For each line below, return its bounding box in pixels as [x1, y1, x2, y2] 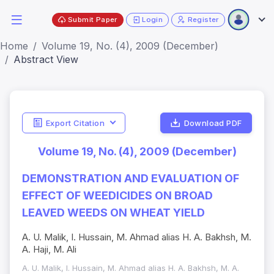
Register [187, 15, 219, 24]
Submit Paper [68, 15, 117, 24]
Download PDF [183, 117, 242, 128]
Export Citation [45, 117, 105, 128]
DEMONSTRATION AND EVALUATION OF [22, 172, 239, 185]
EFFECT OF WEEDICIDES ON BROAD [22, 189, 213, 202]
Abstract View [13, 53, 78, 65]
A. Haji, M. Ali [22, 243, 76, 256]
